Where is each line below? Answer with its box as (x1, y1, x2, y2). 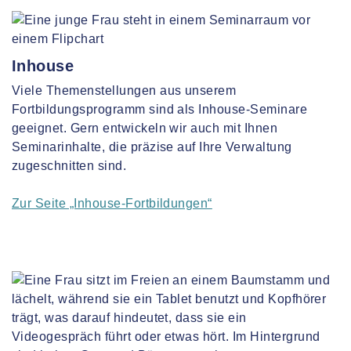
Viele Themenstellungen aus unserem (12, 84, 237, 97)
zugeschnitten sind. (12, 159, 127, 172)
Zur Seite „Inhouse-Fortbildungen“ (12, 197, 212, 210)
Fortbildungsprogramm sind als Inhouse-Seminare (12, 103, 308, 116)
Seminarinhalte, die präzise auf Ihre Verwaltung (12, 140, 292, 154)
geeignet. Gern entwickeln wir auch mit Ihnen (12, 121, 278, 135)
